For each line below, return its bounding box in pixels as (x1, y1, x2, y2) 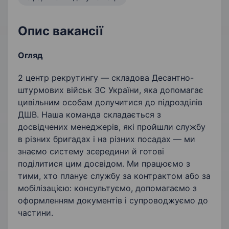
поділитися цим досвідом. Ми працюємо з (18, 158, 190, 169)
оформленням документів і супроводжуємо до (18, 195, 208, 206)
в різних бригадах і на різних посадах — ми (18, 134, 195, 145)
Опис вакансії (18, 24, 103, 39)
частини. (18, 208, 53, 218)
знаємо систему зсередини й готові (18, 146, 164, 157)
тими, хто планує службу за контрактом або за (18, 171, 211, 181)
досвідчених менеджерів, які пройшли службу (18, 122, 205, 132)
